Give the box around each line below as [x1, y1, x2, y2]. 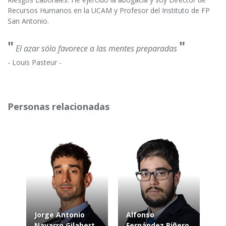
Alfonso [126, 210, 154, 220]
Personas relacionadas [8, 100, 109, 113]
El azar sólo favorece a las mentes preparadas [16, 43, 177, 54]
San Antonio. [8, 16, 49, 26]
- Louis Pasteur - [8, 58, 62, 68]
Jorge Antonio [34, 210, 85, 220]
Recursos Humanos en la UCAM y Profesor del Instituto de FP [8, 6, 210, 16]
